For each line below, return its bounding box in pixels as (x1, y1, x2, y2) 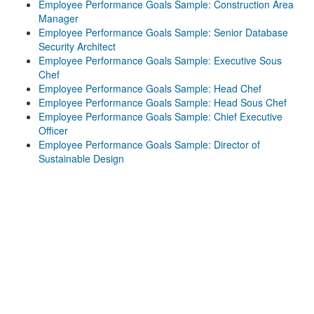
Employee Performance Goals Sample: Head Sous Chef (39, 95, 287, 109)
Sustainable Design (39, 151, 124, 165)
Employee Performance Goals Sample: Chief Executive (39, 109, 282, 123)
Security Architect (39, 39, 116, 53)
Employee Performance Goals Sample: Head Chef (39, 81, 261, 95)
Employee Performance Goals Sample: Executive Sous (39, 53, 282, 67)
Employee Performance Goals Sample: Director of (39, 137, 260, 151)
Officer (39, 123, 68, 137)
